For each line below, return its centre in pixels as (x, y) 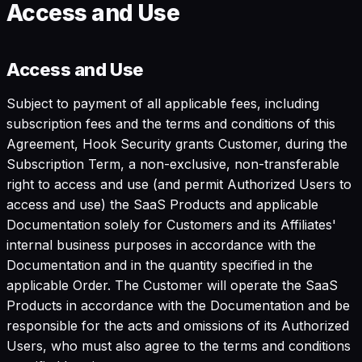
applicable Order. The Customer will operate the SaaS (172, 285)
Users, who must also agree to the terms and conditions (179, 345)
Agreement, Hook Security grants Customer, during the (177, 143)
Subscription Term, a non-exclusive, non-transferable (173, 164)
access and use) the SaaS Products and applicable (162, 204)
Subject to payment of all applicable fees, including (163, 103)
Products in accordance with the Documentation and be (178, 305)
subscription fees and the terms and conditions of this (171, 123)
